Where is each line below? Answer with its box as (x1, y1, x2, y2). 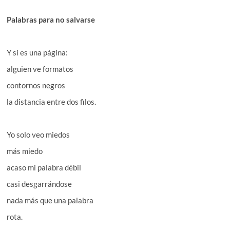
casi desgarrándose (7, 179, 72, 188)
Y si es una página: (7, 47, 68, 57)
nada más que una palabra (7, 195, 94, 205)
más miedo (7, 146, 43, 156)
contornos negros (7, 80, 66, 90)
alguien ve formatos (7, 64, 74, 73)
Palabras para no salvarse (7, 14, 95, 24)
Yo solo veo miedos (7, 129, 70, 139)
